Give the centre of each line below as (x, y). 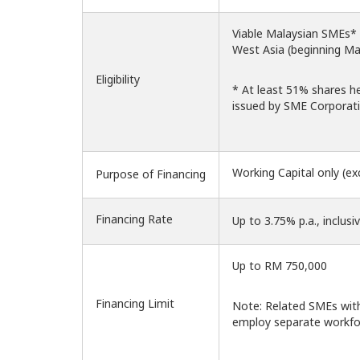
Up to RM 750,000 (281, 266)
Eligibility (118, 80)
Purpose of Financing (151, 174)
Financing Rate (134, 219)
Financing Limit (135, 304)
